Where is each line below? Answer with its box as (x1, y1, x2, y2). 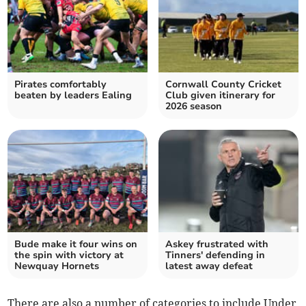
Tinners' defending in (165, 249, 265, 262)
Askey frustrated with (165, 238, 268, 251)
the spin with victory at (14, 249, 124, 262)
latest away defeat (165, 260, 253, 273)
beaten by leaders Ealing (14, 89, 133, 102)
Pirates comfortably (14, 78, 107, 92)
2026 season (165, 100, 222, 113)
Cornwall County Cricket (165, 78, 281, 92)
